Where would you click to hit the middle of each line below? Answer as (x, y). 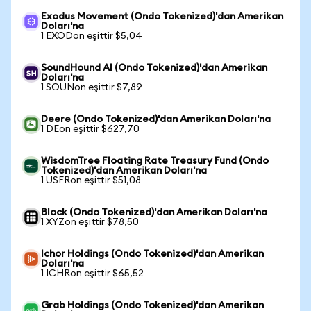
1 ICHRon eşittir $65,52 (92, 274)
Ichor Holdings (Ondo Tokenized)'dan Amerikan (152, 254)
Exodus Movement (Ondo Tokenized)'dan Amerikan (162, 17)
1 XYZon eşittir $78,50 (90, 222)
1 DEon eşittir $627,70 (90, 129)
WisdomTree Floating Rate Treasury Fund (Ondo (155, 161)
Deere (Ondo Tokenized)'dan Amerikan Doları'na (156, 119)
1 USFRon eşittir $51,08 (91, 180)
